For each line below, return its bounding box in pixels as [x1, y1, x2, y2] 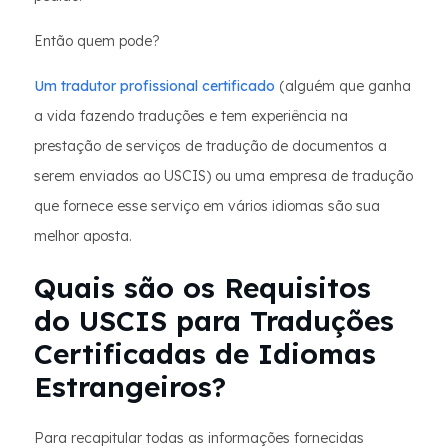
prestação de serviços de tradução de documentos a [34, 137, 387, 156]
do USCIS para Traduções [34, 303, 394, 339]
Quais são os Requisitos [34, 270, 371, 306]
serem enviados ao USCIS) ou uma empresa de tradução [34, 167, 413, 186]
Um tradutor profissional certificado [34, 77, 275, 96]
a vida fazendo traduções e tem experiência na [34, 107, 348, 126]
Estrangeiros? [34, 369, 226, 405]
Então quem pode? [34, 32, 160, 51]
